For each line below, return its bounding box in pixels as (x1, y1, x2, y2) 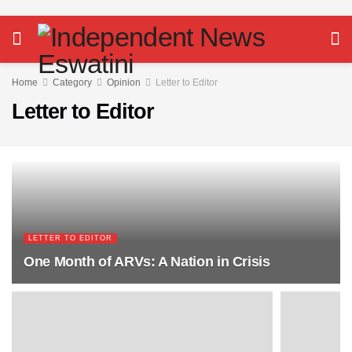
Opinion (107, 77, 141, 88)
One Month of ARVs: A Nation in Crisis (24, 254, 270, 269)
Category (53, 77, 92, 88)
